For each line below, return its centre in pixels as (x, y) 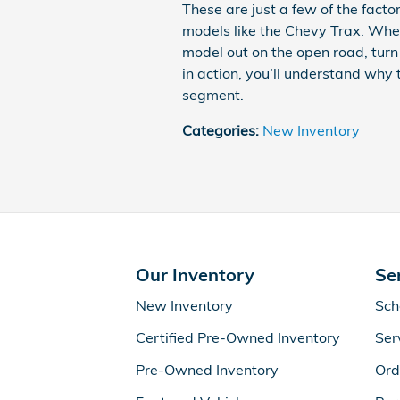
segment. (213, 94)
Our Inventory (195, 274)
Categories (219, 130)
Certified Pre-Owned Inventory (238, 337)
